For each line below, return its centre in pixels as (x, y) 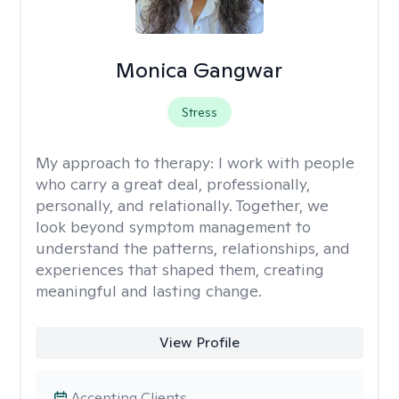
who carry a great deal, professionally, (173, 184)
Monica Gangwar (199, 70)
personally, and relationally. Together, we (182, 205)
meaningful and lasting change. (149, 291)
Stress (199, 112)
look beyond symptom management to (173, 227)
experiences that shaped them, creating (180, 269)
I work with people (286, 163)
